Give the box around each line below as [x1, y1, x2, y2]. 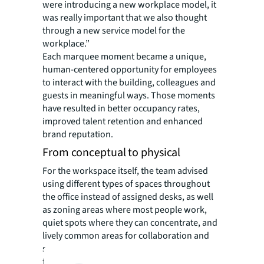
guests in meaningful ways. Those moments [42, 88, 215, 102]
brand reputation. [42, 127, 113, 141]
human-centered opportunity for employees [42, 62, 217, 76]
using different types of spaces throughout [42, 177, 210, 190]
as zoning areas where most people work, [42, 203, 207, 216]
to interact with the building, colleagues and [42, 75, 216, 89]
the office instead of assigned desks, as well [42, 190, 213, 203]
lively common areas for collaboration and [42, 229, 209, 242]
